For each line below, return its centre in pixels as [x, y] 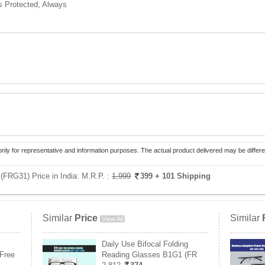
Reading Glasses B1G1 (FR [149, 255]
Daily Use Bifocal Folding [145, 244]
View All [112, 219]
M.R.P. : [97, 176]
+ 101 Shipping [183, 176]
